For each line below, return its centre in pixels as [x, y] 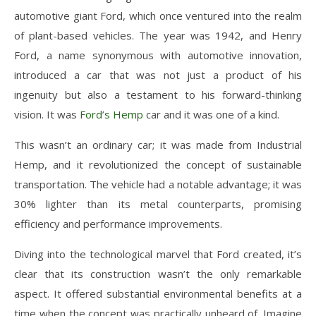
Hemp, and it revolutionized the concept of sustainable [158, 164]
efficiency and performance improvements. [118, 223]
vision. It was [45, 114]
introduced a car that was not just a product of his [158, 74]
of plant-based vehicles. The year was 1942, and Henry [158, 35]
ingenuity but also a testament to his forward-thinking [158, 94]
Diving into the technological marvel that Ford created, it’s [158, 254]
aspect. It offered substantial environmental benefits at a [158, 293]
